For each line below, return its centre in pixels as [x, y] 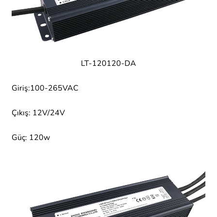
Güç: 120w [31, 138]
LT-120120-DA [108, 63]
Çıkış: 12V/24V [38, 113]
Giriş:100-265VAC [45, 88]
